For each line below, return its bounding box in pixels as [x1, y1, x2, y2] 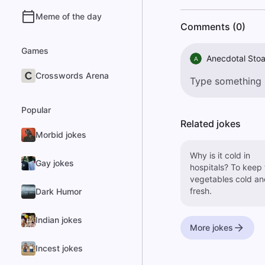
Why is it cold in [189, 150, 250, 160]
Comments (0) [180, 21, 245, 33]
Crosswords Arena [35, 70, 109, 80]
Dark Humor [35, 186, 82, 196]
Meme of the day [35, 11, 102, 21]
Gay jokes [35, 158, 74, 168]
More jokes [189, 222, 233, 232]
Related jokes [180, 118, 241, 130]
